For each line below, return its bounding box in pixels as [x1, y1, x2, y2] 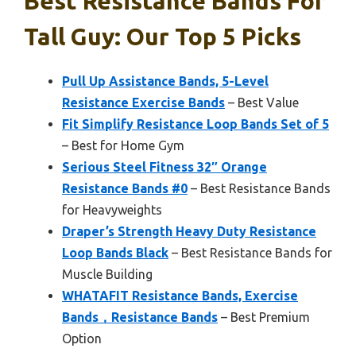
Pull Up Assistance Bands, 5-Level [62, 74, 269, 89]
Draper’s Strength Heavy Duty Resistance [62, 224, 316, 239]
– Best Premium [218, 310, 310, 325]
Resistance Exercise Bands [62, 95, 225, 110]
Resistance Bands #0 [62, 181, 188, 196]
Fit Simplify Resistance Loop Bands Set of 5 [62, 117, 329, 132]
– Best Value [225, 95, 299, 110]
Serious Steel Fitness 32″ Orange [62, 160, 267, 175]
